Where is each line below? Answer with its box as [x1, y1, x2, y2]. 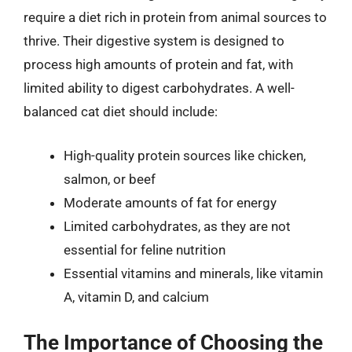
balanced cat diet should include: [24, 104, 218, 119]
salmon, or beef [64, 170, 156, 187]
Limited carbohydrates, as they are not [64, 218, 291, 234]
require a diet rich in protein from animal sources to [24, 9, 327, 25]
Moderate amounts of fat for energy [64, 194, 277, 211]
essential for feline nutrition [64, 241, 225, 258]
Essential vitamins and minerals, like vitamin [64, 265, 323, 281]
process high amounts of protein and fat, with [24, 57, 293, 72]
